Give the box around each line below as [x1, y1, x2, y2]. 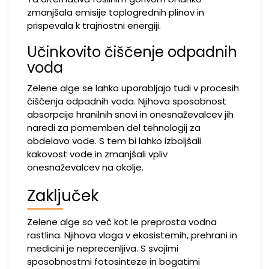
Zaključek [27, 185, 98, 207]
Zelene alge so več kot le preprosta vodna [27, 216, 217, 228]
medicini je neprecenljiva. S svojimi [27, 242, 178, 255]
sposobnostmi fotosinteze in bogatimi [27, 255, 200, 268]
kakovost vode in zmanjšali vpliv [27, 148, 168, 160]
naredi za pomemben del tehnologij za [27, 121, 201, 134]
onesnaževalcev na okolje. [27, 161, 144, 174]
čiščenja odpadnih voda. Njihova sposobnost [27, 95, 226, 107]
